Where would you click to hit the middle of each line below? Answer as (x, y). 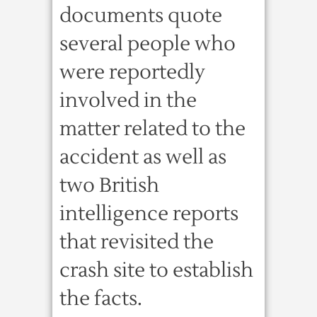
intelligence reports (149, 214)
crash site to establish (156, 270)
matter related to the (152, 129)
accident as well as (143, 157)
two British (109, 185)
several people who (148, 44)
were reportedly (132, 72)
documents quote (141, 16)
